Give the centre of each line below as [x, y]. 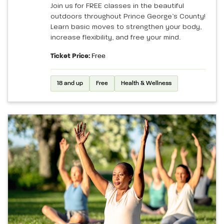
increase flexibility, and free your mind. [115, 37]
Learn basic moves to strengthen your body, [126, 27]
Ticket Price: [70, 56]
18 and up [70, 83]
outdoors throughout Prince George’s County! [128, 16]
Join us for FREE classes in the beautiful [117, 6]
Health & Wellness [146, 83]
